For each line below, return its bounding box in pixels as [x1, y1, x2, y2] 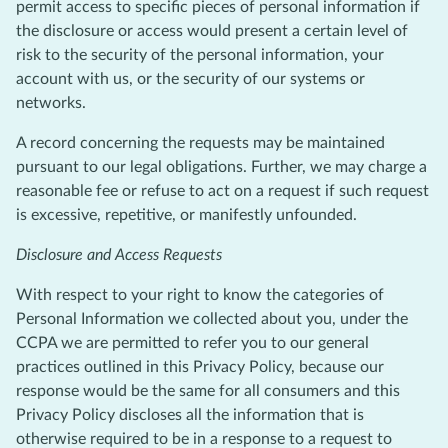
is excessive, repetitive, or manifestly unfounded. [16, 206, 357, 223]
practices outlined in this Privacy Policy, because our [16, 358, 384, 375]
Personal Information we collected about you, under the [16, 310, 408, 327]
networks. [16, 94, 86, 111]
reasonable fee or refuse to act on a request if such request [16, 182, 429, 199]
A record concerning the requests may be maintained [16, 134, 385, 151]
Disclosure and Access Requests [16, 246, 222, 263]
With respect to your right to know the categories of [16, 286, 384, 303]
